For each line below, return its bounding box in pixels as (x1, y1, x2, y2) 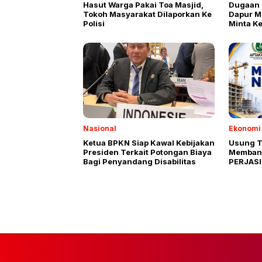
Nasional (83, 123, 116, 133)
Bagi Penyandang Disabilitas (83, 156, 196, 166)
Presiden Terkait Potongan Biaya (83, 147, 212, 157)
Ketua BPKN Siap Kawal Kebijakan (83, 137, 215, 147)
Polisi (83, 18, 105, 28)
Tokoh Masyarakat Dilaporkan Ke (83, 9, 202, 19)
